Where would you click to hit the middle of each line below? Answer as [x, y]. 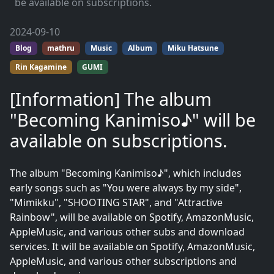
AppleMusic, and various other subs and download [127, 231]
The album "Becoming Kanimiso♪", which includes [126, 173]
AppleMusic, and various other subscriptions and [123, 261]
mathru [61, 48]
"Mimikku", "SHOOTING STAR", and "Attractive [116, 202]
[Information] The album [111, 98]
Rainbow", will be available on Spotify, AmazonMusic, [132, 217]
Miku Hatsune [193, 48]
